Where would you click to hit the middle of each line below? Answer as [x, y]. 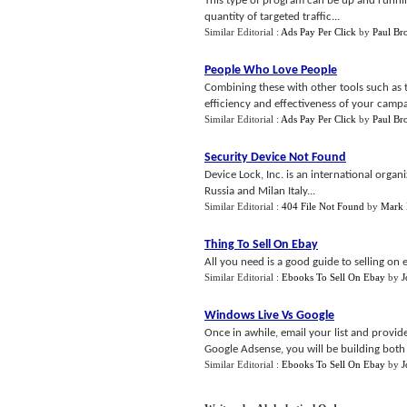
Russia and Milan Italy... [260, 191]
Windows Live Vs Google [269, 316]
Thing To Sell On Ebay [261, 245]
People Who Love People [271, 70]
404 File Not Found [323, 206]
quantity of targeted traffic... [272, 17]
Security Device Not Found [275, 158]
